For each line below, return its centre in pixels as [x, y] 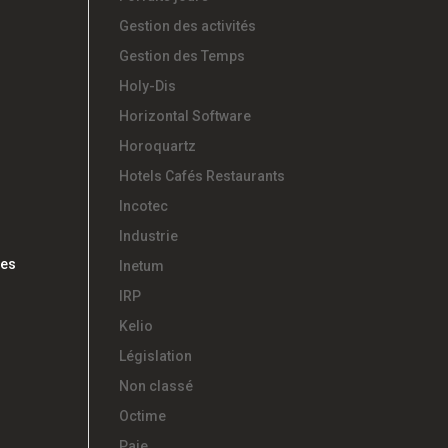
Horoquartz [158, 146]
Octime [143, 416]
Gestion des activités [188, 26]
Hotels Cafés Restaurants [202, 176]
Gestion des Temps [182, 56]
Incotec [144, 206]
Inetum [142, 266]
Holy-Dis [148, 86]
